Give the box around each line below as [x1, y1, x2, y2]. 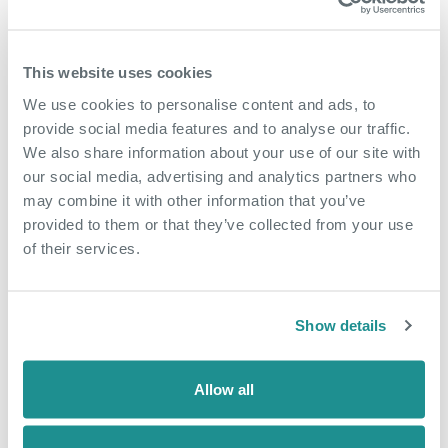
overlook [164, 343, 284, 377]
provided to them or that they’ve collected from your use [23, 215, 413, 232]
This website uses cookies [23, 63, 213, 81]
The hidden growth [87, 277, 361, 311]
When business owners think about [55, 400, 339, 419]
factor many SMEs [98, 310, 350, 344]
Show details [295, 316, 387, 334]
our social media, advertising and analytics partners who [23, 167, 416, 184]
